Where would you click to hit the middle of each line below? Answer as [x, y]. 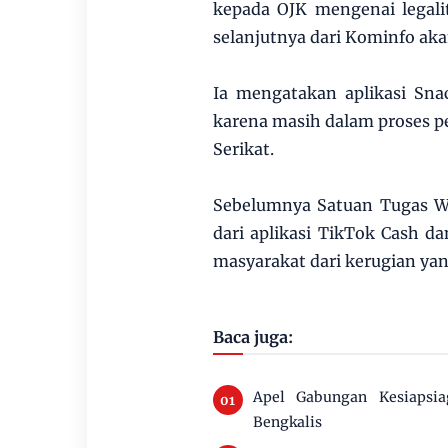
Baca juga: [252, 337]
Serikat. [243, 149]
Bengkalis [287, 422]
